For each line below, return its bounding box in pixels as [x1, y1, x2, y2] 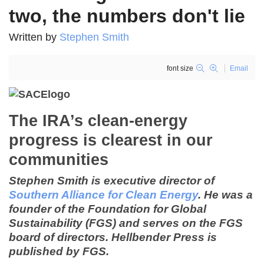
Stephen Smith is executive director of [9, 174, 214, 187]
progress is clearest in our [9, 131, 213, 149]
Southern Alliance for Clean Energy [9, 188, 198, 201]
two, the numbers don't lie [9, 5, 245, 27]
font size [167, 64, 193, 72]
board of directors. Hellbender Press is [9, 230, 217, 243]
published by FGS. [9, 245, 109, 258]
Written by [9, 31, 60, 43]
